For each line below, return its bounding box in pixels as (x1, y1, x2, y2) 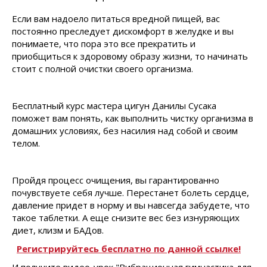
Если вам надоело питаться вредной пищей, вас (12, 13, 220, 24)
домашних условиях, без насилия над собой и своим (12, 125, 238, 136)
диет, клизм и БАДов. (12, 224, 104, 236)
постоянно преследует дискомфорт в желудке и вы (12, 25, 234, 37)
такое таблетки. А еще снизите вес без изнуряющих (12, 212, 240, 223)
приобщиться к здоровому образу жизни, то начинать (12, 50, 248, 62)
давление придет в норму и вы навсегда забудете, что (12, 199, 250, 211)
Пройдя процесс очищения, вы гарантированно (12, 174, 219, 186)
